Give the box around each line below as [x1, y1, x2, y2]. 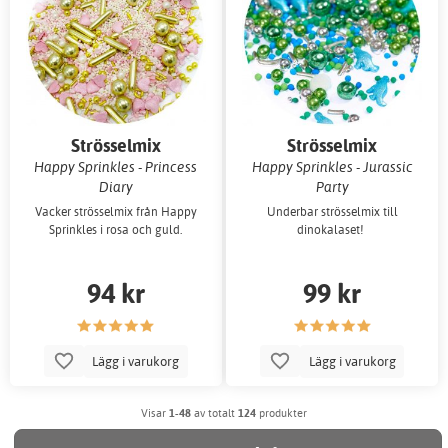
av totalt [191, 406, 238, 420]
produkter [256, 406, 307, 420]
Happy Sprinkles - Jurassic [251, 157, 413, 175]
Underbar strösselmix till [266, 204, 398, 220]
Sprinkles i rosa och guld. [49, 222, 183, 238]
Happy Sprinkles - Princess [34, 157, 198, 175]
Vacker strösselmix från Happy [34, 204, 197, 220]
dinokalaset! [297, 222, 368, 238]
